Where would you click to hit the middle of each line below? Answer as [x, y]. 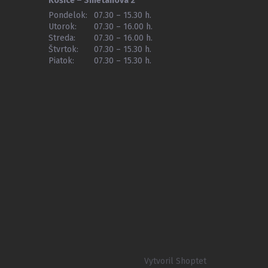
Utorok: [62, 27]
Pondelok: [68, 16]
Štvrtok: [63, 50]
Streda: [62, 38]
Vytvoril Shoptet [175, 261]
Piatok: [61, 61]
